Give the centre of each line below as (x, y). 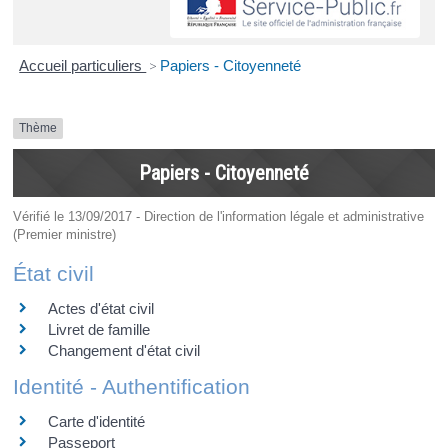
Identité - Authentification (131, 386)
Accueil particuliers (83, 66)
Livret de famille (98, 329)
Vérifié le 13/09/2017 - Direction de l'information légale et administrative (218, 216)
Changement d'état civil (123, 350)
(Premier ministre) (64, 234)
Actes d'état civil (100, 308)
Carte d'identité (96, 421)
